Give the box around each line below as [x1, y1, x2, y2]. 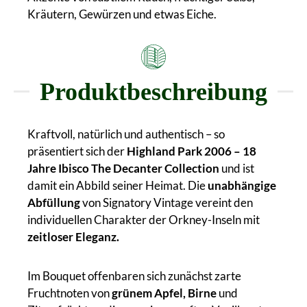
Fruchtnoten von [27, 285, 112, 300]
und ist [219, 160, 254, 175]
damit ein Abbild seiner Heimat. [27, 177, 186, 193]
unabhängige [208, 177, 276, 193]
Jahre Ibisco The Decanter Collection [27, 160, 219, 175]
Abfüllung [27, 195, 80, 210]
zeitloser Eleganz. [27, 229, 119, 244]
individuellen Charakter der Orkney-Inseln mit [27, 212, 260, 227]
